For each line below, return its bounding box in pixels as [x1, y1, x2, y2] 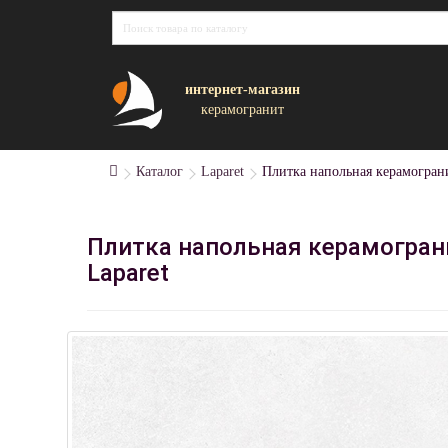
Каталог [136, 164, 183, 179]
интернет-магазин [185, 81, 300, 97]
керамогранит [201, 101, 284, 117]
